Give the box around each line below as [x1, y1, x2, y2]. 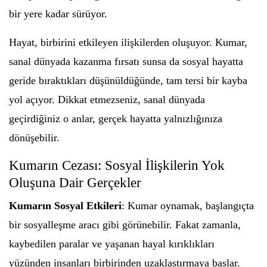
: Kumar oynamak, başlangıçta [122, 200, 254, 212]
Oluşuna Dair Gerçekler [9, 175, 141, 190]
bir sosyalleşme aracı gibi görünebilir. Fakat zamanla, [9, 219, 241, 231]
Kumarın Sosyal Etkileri [9, 200, 122, 212]
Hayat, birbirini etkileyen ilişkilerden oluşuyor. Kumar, [9, 36, 247, 48]
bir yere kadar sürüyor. [9, 8, 107, 20]
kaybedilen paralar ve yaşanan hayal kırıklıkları [9, 238, 215, 250]
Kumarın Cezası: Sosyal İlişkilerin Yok [9, 158, 225, 173]
